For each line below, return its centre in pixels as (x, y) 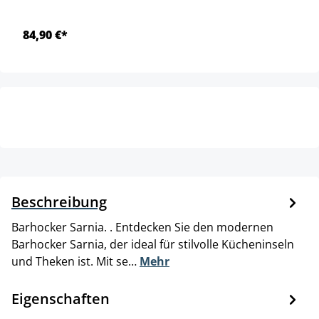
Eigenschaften (61, 298)
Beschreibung (59, 202)
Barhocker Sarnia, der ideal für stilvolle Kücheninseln (153, 244)
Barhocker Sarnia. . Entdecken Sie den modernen (142, 227)
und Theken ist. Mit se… (75, 261)
